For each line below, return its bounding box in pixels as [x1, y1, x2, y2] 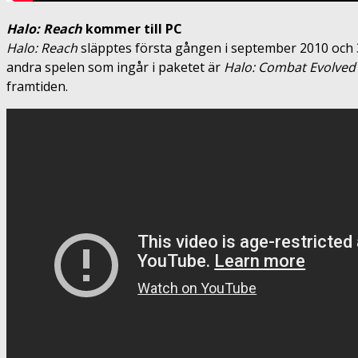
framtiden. [6, 77, 68, 95]
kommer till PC [82, 19, 182, 38]
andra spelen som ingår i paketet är [6, 58, 224, 76]
